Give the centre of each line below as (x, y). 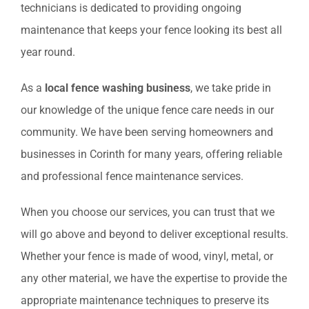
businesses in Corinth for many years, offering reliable (151, 154)
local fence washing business (118, 88)
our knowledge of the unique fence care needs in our (147, 110)
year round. (48, 52)
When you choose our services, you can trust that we (148, 212)
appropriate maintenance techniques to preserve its (145, 300)
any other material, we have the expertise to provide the (154, 278)
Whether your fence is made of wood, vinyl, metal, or (147, 256)
